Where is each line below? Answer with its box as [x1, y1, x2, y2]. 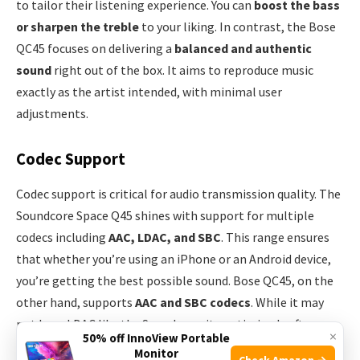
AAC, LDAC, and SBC [108, 228, 221, 245]
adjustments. [16, 104, 88, 121]
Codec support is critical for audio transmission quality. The [16, 185, 341, 202]
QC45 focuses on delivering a [16, 39, 174, 56]
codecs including [16, 228, 108, 245]
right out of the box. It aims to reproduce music [51, 61, 313, 78]
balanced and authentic [174, 39, 312, 56]
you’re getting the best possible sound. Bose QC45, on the [16, 272, 333, 288]
